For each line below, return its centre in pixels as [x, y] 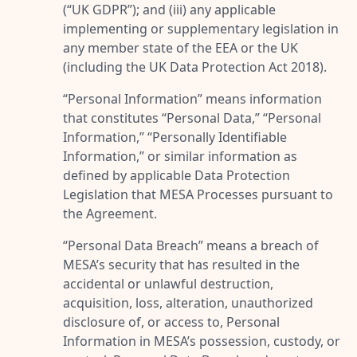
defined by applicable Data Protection [177, 175]
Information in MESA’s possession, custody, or [202, 341]
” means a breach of [259, 245]
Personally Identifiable [220, 137]
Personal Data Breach [133, 245]
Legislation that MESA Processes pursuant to [198, 194]
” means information [260, 98]
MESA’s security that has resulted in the [181, 264]
